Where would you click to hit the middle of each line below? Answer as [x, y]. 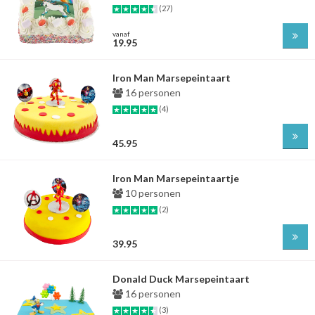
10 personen [152, 193]
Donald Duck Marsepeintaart [181, 279]
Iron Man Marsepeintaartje [176, 178]
